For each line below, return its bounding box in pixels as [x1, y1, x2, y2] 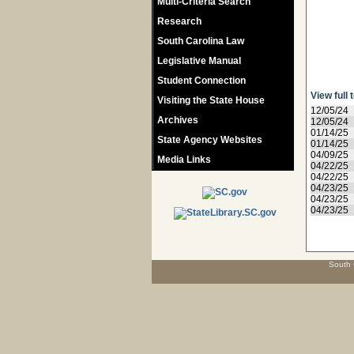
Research [157, 16, 201, 27]
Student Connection [157, 75, 246, 86]
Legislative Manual [157, 55, 241, 66]
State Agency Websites [157, 134, 262, 145]
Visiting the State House [157, 95, 265, 106]
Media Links [157, 154, 211, 165]
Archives [157, 115, 198, 126]
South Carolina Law [157, 36, 244, 47]
